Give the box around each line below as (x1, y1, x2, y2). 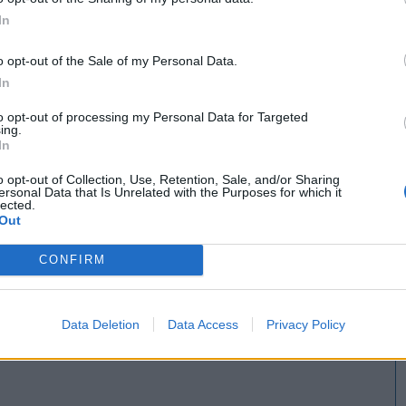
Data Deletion (61, 316, 140, 332)
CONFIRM (38, 253, 106, 266)
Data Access (167, 316, 238, 332)
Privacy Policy (266, 316, 345, 332)
